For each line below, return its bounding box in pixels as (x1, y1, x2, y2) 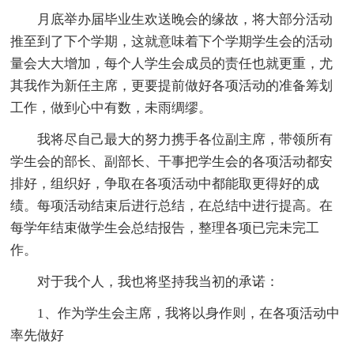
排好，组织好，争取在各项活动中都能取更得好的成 (10, 176, 320, 192)
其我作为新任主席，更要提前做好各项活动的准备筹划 (10, 78, 333, 94)
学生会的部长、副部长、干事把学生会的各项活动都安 (10, 154, 333, 170)
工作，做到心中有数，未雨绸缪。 (10, 100, 213, 116)
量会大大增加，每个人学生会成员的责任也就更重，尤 (10, 56, 333, 72)
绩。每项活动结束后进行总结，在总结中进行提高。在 (10, 198, 333, 214)
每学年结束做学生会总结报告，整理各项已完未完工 (10, 220, 320, 236)
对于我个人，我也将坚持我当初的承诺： (37, 274, 280, 290)
